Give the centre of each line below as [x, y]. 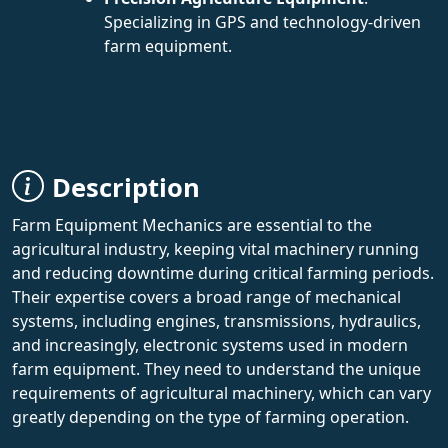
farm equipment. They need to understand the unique [216, 368]
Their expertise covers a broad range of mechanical [206, 296]
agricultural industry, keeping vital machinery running [215, 248]
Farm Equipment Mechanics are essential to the [192, 224]
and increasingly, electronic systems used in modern [210, 344]
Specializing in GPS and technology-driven [262, 21]
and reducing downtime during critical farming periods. [223, 272]
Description [126, 187]
